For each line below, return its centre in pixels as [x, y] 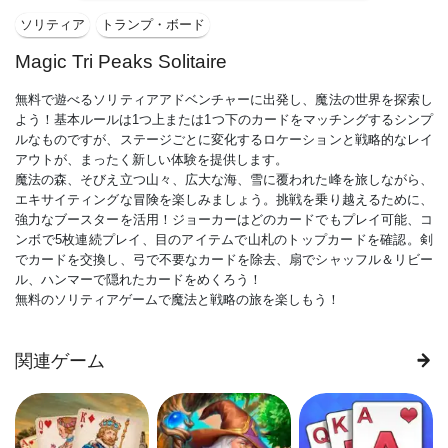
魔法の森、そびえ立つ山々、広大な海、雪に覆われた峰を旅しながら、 [224, 179]
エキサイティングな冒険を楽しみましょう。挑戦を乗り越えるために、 [224, 199]
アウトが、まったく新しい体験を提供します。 [151, 159]
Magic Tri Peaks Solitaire [121, 61]
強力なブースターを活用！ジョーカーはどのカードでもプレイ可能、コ [224, 219]
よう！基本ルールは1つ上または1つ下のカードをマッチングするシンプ [224, 119]
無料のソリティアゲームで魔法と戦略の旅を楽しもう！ [177, 299]
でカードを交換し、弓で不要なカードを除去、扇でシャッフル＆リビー [224, 259]
